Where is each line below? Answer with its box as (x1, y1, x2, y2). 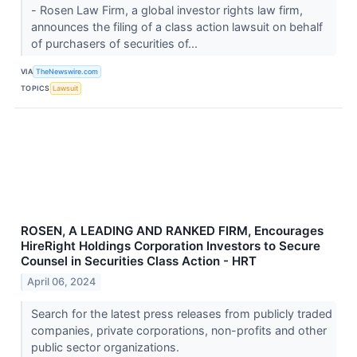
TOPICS (21, 84, 50, 93)
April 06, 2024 (27, 275, 96, 288)
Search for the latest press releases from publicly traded (30, 306, 332, 320)
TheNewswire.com (36, 67, 99, 76)
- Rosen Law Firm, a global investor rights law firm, (30, 2, 303, 17)
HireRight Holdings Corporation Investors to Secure (21, 237, 320, 253)
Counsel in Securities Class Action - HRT (21, 253, 257, 269)
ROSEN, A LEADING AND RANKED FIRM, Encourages (21, 222, 324, 238)
